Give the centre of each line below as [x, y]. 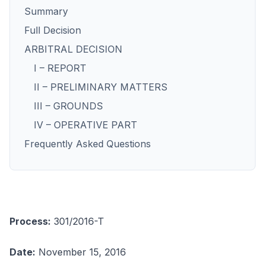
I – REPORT [60, 68]
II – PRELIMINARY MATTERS [101, 87]
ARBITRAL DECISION [73, 49]
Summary [46, 11]
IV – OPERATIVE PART [85, 125]
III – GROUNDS [68, 106]
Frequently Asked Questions [88, 144]
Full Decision [53, 30]
